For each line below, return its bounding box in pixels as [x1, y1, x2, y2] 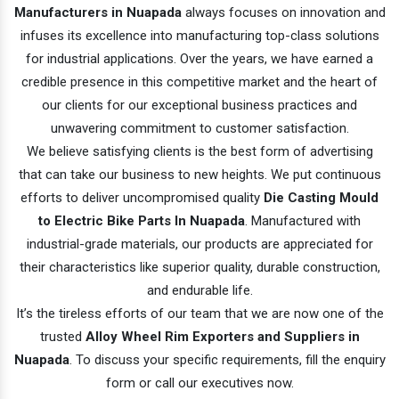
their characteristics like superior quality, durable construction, [19, 258, 380, 275]
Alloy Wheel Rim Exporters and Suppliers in [85, 328, 360, 345]
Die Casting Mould [264, 189, 379, 206]
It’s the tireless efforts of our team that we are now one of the [15, 305, 384, 322]
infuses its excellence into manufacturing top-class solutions [20, 27, 379, 44]
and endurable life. [146, 281, 253, 298]
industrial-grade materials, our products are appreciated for [26, 235, 373, 252]
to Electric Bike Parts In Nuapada [38, 212, 245, 229]
